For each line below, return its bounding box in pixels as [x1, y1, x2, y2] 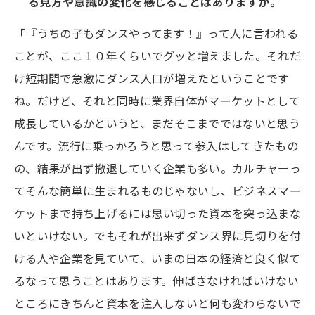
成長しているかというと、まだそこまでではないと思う [14, 114, 300, 131]
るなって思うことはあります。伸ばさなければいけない [14, 271, 300, 289]
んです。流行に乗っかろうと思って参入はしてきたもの [14, 136, 298, 154]
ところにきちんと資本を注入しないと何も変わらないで [14, 294, 302, 311]
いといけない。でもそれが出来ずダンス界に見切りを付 [14, 226, 302, 244]
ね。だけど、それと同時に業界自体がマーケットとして [14, 91, 301, 109]
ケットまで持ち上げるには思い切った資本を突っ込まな [14, 204, 302, 221]
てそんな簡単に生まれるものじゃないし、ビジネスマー [14, 181, 302, 199]
